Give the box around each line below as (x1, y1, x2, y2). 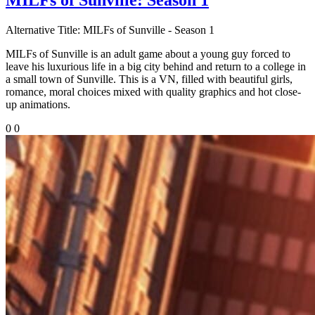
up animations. (6, 98, 70, 110)
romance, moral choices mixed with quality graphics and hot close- (6, 85, 301, 98)
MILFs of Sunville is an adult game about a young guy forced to (6, 47, 290, 60)
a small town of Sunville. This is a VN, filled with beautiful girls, (6, 72, 292, 85)
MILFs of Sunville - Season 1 (80, 23, 214, 36)
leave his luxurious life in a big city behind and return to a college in (6, 60, 306, 72)
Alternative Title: (6, 23, 80, 36)
